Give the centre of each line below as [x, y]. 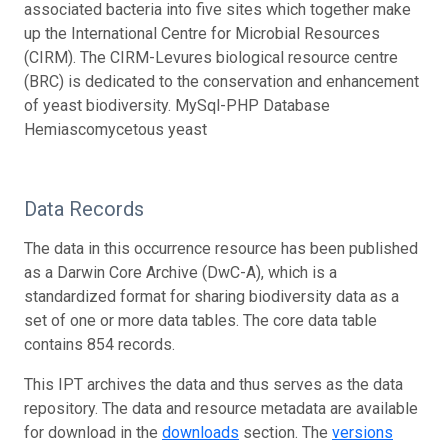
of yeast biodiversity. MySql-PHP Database [177, 105]
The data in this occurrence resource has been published [221, 248]
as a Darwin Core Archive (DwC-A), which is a [180, 272]
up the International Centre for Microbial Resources [202, 33]
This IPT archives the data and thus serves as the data [213, 384]
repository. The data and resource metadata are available [221, 408]
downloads [200, 432]
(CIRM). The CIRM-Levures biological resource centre [211, 57]
